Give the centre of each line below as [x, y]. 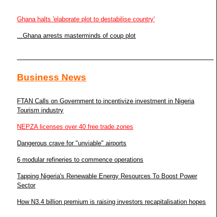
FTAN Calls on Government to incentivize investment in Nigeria [106, 101]
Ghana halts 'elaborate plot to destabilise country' [86, 19]
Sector [26, 186]
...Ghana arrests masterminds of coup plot [77, 36]
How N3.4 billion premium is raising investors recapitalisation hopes [112, 202]
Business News [52, 77]
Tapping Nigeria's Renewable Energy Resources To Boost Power [107, 176]
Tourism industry [40, 110]
